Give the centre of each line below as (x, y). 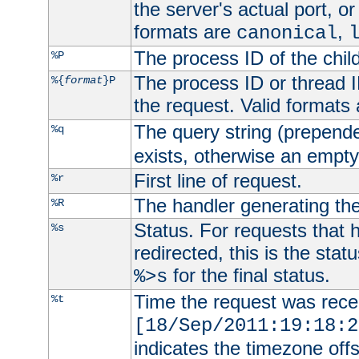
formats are (185, 31)
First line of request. (218, 180)
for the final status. (248, 275)
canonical (286, 33)
